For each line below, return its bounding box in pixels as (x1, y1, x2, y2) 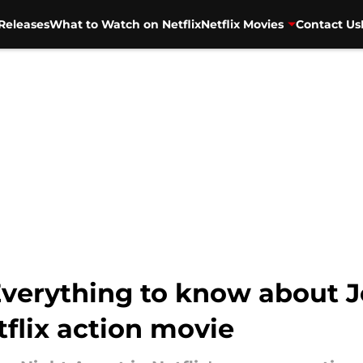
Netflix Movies (200, 16, 284, 32)
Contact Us (295, 16, 361, 32)
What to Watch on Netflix (49, 16, 201, 32)
